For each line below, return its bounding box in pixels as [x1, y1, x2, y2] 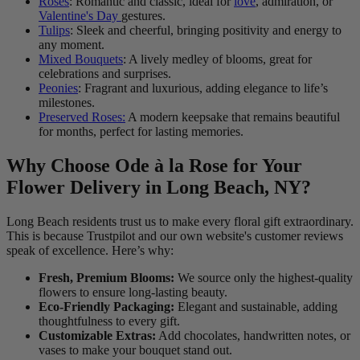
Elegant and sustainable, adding [174, 300, 337, 314]
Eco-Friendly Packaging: [39, 300, 174, 314]
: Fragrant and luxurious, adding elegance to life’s [78, 81, 328, 96]
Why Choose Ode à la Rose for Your [6, 155, 302, 177]
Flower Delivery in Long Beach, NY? [6, 177, 311, 198]
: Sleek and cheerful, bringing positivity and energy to [70, 23, 342, 38]
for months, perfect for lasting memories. [39, 125, 243, 139]
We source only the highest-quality [174, 271, 353, 285]
